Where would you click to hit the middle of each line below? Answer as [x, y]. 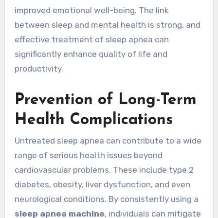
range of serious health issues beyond [88, 155]
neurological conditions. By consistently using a [106, 199]
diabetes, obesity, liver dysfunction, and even [102, 185]
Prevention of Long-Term [105, 100]
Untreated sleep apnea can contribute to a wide [108, 141]
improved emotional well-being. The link [91, 10]
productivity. [39, 68]
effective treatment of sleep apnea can [91, 39]
